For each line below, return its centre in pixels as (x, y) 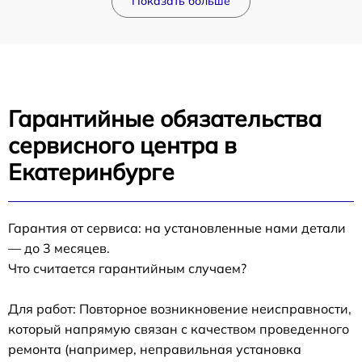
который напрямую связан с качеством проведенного (179, 328)
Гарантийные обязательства (165, 118)
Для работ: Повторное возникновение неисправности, (180, 308)
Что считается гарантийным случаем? (127, 268)
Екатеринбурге (91, 171)
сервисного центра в (122, 145)
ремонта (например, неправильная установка (155, 349)
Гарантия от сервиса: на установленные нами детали (177, 227)
